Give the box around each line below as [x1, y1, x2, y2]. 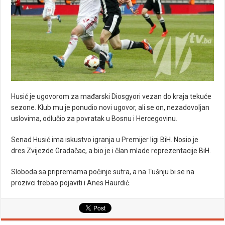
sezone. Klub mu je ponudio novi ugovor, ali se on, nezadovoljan [11, 103, 210, 112]
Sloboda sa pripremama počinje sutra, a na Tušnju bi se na [11, 168, 195, 176]
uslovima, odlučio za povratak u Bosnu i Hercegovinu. [11, 115, 178, 123]
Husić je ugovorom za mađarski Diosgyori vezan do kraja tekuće [11, 92, 212, 101]
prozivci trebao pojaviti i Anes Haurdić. [11, 179, 131, 187]
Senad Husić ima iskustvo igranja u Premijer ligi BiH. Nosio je [11, 136, 199, 144]
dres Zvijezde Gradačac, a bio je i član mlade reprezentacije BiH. [11, 147, 211, 155]
